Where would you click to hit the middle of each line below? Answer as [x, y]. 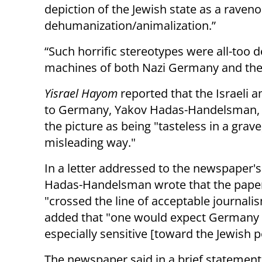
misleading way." [90, 143]
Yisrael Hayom [81, 94]
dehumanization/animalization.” [130, 26]
